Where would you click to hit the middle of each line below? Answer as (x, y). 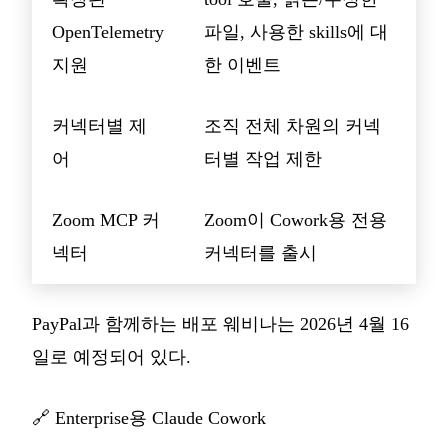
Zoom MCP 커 (106, 219)
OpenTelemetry (108, 31)
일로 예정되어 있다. (111, 356)
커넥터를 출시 (260, 252)
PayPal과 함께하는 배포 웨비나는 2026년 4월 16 (220, 323)
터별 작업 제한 (263, 158)
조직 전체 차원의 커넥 (292, 125)
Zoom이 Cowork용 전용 (295, 219)
